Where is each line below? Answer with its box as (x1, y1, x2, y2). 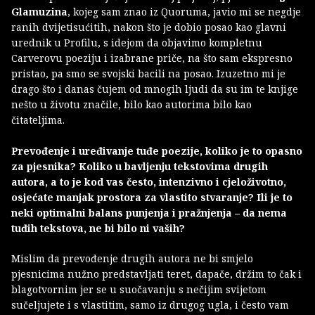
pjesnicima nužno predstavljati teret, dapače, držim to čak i (11, 267, 302, 281)
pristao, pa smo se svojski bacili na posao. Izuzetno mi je (11, 67, 285, 81)
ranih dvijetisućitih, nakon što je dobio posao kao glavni (11, 20, 286, 34)
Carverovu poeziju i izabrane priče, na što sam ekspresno (11, 51, 292, 65)
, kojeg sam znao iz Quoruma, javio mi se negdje (67, 5, 301, 19)
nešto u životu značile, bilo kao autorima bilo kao (11, 98, 252, 112)
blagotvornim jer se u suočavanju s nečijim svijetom (11, 283, 266, 297)
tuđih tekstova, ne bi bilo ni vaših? (11, 221, 185, 236)
